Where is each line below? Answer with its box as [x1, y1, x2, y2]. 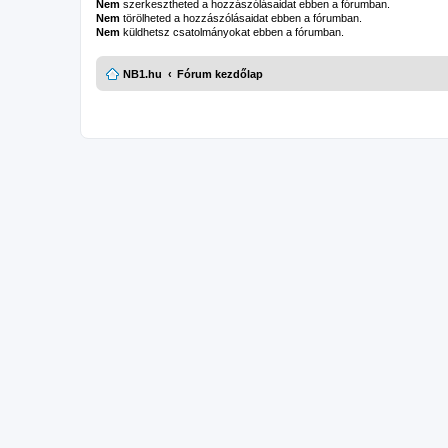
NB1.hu [123, 67, 162, 80]
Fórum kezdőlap [177, 67, 263, 80]
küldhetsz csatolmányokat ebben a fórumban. [120, 26, 344, 38]
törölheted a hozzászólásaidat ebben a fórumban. [120, 12, 362, 24]
